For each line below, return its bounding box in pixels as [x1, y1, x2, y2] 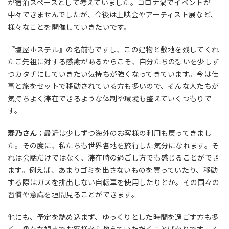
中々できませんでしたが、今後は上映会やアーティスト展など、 [8, 9, 218, 19]
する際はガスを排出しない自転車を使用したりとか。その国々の [8, 176, 220, 187]
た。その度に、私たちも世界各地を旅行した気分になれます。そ [8, 140, 219, 150]
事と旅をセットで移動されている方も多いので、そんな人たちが [8, 80, 219, 91]
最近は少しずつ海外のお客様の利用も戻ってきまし [44, 127, 212, 138]
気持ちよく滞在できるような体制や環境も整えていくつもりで [8, 93, 212, 103]
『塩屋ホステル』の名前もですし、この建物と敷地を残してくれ [8, 43, 219, 54]
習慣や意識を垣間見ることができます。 [8, 189, 139, 199]
